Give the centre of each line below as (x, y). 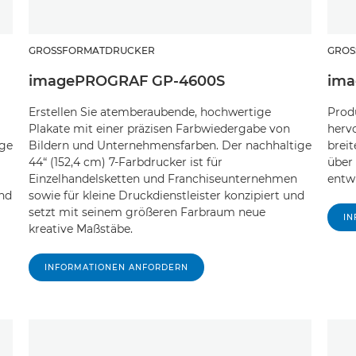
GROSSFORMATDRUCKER (89, 51)
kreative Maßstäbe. (81, 229)
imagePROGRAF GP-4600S (127, 81)
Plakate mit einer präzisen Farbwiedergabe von (160, 129)
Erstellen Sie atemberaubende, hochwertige (150, 112)
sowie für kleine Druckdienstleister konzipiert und (167, 196)
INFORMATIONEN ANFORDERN (117, 268)
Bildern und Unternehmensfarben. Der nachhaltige (170, 146)
